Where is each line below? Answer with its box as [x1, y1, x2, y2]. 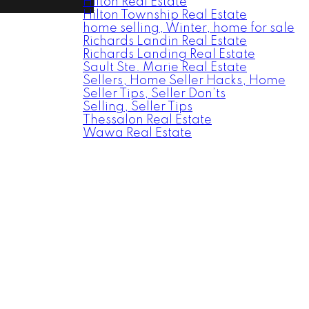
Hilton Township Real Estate [83, 9, 247, 21]
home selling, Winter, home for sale [83, 22, 295, 34]
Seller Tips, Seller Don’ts [83, 88, 226, 100]
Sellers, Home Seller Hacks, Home [83, 74, 286, 87]
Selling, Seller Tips [83, 101, 192, 113]
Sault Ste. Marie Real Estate [83, 61, 247, 74]
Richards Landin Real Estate [83, 35, 247, 48]
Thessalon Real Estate [83, 114, 212, 126]
